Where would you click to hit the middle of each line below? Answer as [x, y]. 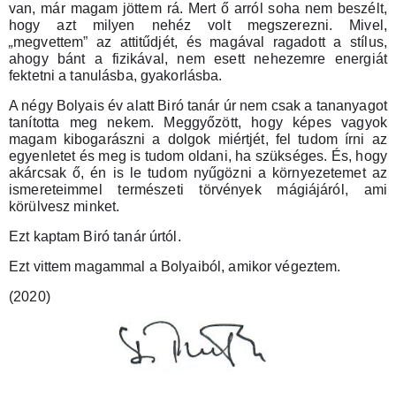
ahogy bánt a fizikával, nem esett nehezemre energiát [198, 58]
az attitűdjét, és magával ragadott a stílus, [237, 42]
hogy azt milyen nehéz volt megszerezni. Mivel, [198, 25]
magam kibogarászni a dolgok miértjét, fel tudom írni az [198, 139]
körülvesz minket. [66, 206]
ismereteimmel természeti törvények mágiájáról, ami [198, 189]
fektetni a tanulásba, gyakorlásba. [118, 75]
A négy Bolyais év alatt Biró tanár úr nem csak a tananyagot [198, 105]
